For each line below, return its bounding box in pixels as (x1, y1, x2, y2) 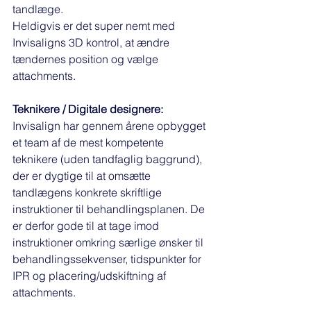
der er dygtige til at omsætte (12, 169, 153, 183)
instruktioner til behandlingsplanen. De (12, 202, 208, 217)
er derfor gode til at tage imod (12, 219, 162, 233)
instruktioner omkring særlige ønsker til (12, 235, 206, 250)
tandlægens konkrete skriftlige (12, 185, 165, 200)
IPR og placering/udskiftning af (12, 269, 169, 283)
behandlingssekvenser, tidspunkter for (12, 252, 204, 267)
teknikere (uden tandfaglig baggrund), (12, 152, 205, 167)
